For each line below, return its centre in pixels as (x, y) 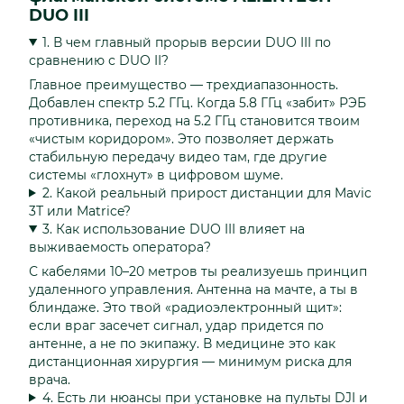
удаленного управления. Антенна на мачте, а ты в (193, 289)
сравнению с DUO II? (99, 60)
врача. (50, 379)
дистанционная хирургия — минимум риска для (190, 361)
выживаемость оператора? (120, 247)
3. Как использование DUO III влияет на (173, 229)
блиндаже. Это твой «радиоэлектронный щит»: (185, 307)
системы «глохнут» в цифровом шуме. (156, 174)
